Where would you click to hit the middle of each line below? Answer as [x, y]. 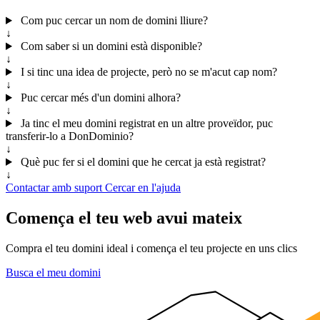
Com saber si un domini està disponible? [110, 46]
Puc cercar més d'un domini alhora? [99, 98]
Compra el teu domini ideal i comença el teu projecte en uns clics [151, 248]
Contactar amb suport [55, 188]
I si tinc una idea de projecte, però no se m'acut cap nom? [147, 72]
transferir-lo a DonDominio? [70, 136]
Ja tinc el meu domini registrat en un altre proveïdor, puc [145, 124]
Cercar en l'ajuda [143, 188]
